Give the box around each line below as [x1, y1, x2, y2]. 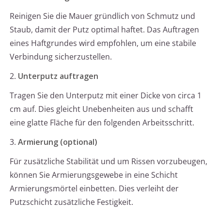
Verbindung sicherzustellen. [10, 51, 112, 62]
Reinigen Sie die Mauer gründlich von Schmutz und [10, 11, 195, 22]
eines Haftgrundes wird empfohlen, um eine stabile [10, 38, 196, 49]
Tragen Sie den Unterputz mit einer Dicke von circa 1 [10, 90, 201, 101]
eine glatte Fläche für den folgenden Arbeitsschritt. [10, 117, 194, 128]
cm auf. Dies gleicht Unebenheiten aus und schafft [10, 104, 193, 115]
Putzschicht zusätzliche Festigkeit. [10, 197, 133, 208]
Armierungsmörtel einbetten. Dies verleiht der [10, 183, 179, 194]
